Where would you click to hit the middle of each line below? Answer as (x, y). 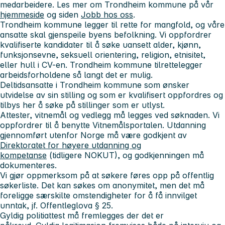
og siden (63, 15)
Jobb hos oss (107, 15)
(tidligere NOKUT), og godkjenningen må (125, 155)
